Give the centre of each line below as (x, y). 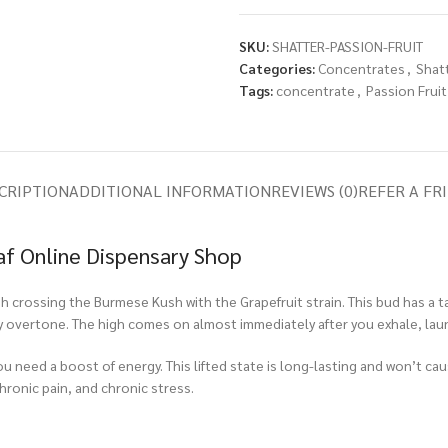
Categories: (277, 68)
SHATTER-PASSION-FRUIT (347, 46)
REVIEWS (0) (314, 190)
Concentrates (361, 68)
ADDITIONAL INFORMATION (170, 190)
